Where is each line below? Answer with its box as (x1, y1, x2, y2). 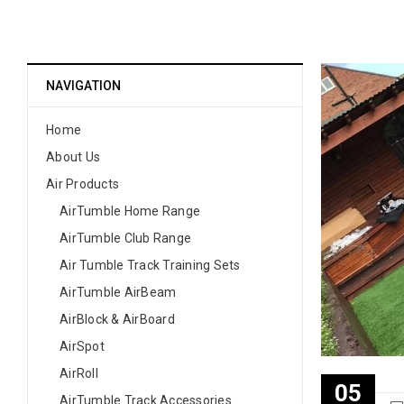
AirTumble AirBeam (60, 285, 177, 299)
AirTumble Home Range (60, 204, 200, 218)
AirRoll (60, 366, 98, 381)
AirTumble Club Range (60, 231, 191, 245)
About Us (46, 150, 100, 164)
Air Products (46, 177, 119, 191)
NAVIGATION (46, 78, 122, 93)
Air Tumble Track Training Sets (60, 258, 241, 272)
